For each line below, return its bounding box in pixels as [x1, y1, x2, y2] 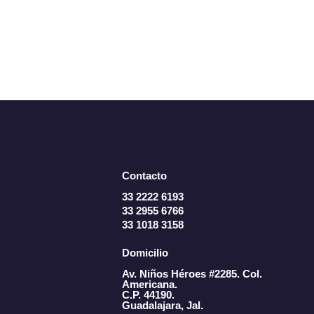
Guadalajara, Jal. [122, 299, 203, 312]
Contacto [122, 170, 167, 182]
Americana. [122, 278, 177, 291]
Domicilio [122, 247, 168, 259]
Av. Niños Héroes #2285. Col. [122, 268, 262, 280]
